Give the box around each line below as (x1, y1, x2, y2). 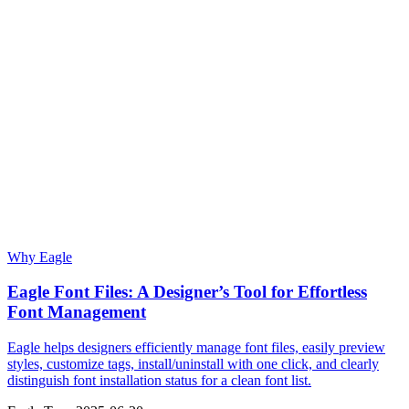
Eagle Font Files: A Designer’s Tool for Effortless (7, 282, 367, 302)
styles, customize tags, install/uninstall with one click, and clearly (7, 355, 379, 372)
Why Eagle (7, 248, 72, 265)
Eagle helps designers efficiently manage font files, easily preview (7, 339, 385, 355)
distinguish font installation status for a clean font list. (7, 372, 311, 388)
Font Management (7, 302, 146, 322)
